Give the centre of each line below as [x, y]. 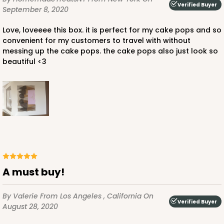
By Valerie [21, 196]
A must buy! [37, 172]
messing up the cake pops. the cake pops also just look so [110, 51]
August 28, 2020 [30, 207]
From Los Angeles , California [92, 196]
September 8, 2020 [35, 10]
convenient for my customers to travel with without [96, 41]
